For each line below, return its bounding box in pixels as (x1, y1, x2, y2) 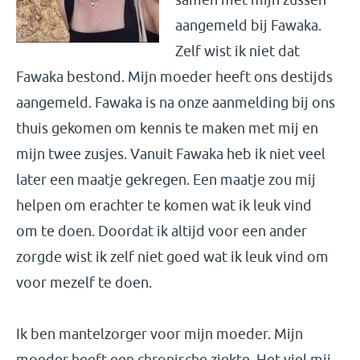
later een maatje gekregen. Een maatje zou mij (16, 171, 316, 188)
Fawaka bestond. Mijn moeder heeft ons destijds (16, 68, 333, 85)
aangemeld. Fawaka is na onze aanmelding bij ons (16, 94, 335, 111)
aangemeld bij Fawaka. (175, 17, 321, 34)
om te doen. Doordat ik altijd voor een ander (16, 223, 307, 239)
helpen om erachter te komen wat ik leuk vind (16, 197, 312, 214)
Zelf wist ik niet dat (175, 43, 300, 59)
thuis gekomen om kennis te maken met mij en (16, 120, 318, 137)
